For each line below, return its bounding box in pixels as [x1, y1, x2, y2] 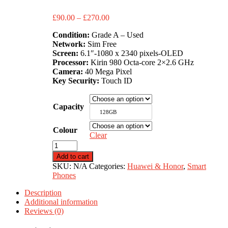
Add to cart [56, 152, 89, 160]
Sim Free [85, 39, 117, 48]
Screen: [52, 48, 80, 58]
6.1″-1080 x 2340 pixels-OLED [80, 48, 183, 58]
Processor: [52, 58, 91, 67]
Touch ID [101, 76, 132, 85]
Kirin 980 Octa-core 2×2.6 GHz [91, 58, 194, 67]
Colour [53, 125, 77, 134]
